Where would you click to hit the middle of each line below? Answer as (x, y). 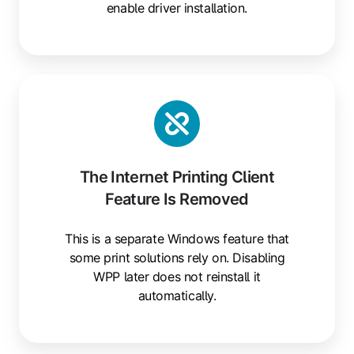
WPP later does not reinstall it (177, 276)
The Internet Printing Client (177, 177)
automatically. (177, 295)
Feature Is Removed (177, 199)
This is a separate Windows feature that (177, 238)
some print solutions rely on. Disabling (177, 257)
